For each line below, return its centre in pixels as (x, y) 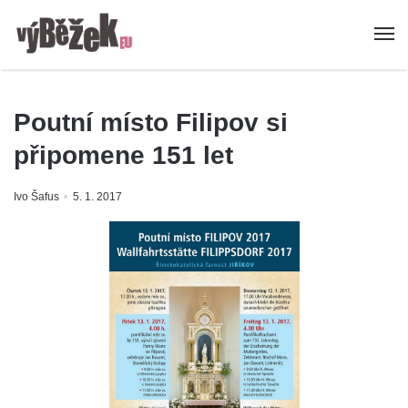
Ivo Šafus (36, 197)
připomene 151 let (123, 156)
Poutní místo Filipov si (151, 123)
